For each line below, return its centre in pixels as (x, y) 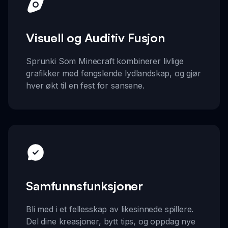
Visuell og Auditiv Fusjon (95, 38)
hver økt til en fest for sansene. (85, 86)
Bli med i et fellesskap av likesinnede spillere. (110, 209)
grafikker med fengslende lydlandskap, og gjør (113, 74)
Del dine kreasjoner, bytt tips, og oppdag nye (111, 221)
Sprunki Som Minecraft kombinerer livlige (105, 61)
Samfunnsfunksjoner (85, 186)
